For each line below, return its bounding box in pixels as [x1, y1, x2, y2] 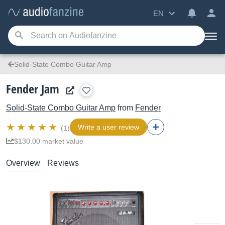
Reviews [47, 159, 79, 167]
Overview [6, 159, 41, 167]
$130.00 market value [14, 137, 83, 145]
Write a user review [78, 123, 139, 131]
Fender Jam [6, 80, 59, 97]
